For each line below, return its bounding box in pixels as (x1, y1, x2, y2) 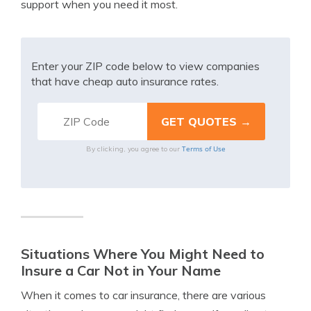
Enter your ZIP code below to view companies (31, 59, 260, 73)
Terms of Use (181, 144, 226, 153)
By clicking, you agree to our (85, 144, 182, 153)
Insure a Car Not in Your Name (21, 262, 221, 279)
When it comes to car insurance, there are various (21, 288, 266, 302)
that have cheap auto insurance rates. (31, 74, 219, 88)
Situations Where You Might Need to (21, 245, 264, 262)
